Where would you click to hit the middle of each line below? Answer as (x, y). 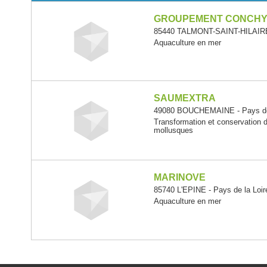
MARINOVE (179, 177)
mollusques (173, 130)
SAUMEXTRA (184, 98)
